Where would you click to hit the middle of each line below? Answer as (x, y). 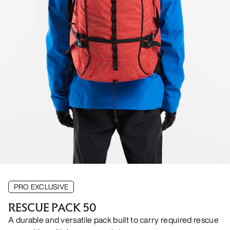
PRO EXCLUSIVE (41, 186)
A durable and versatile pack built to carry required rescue (113, 219)
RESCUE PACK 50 (52, 207)
